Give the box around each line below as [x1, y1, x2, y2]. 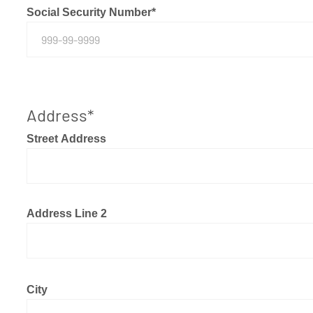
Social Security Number [27, 6, 152, 19]
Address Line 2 [27, 208, 107, 220]
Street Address [27, 133, 106, 145]
